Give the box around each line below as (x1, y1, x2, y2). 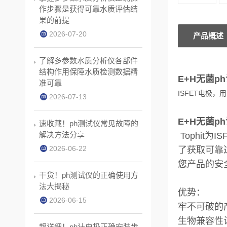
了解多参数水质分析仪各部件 (39, 56, 138, 65)
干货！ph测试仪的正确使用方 (39, 171, 138, 180)
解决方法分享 (39, 130, 85, 139)
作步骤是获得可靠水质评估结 (39, 5, 138, 14)
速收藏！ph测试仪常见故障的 (39, 119, 138, 128)
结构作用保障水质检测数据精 (39, 67, 138, 77)
